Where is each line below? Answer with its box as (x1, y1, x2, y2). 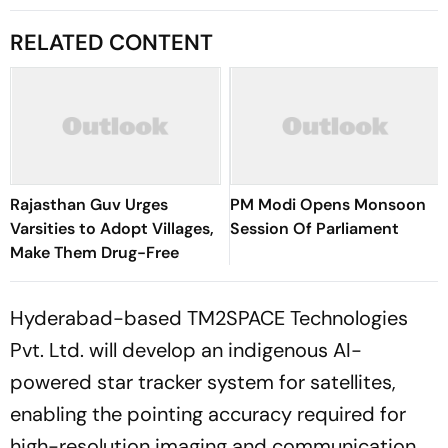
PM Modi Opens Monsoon (230, 194, 426, 215)
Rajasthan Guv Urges (10, 194, 168, 215)
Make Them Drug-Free (10, 242, 179, 263)
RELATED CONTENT (10, 28, 213, 57)
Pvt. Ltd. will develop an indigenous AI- (10, 337, 362, 363)
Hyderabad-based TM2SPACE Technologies (10, 305, 408, 331)
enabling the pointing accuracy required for (10, 401, 406, 427)
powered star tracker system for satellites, (10, 369, 396, 395)
